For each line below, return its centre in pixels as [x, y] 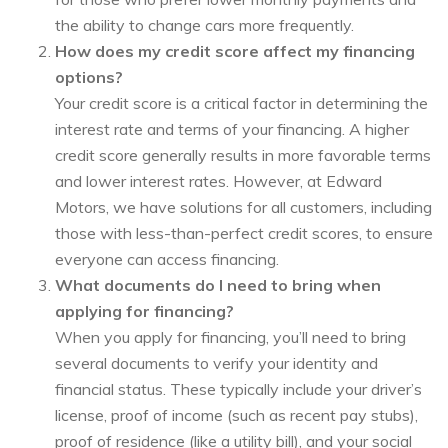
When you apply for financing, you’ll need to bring [230, 336]
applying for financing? [144, 310]
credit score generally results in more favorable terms [243, 154]
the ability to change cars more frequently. [204, 24]
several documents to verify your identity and [216, 362]
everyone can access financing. [167, 258]
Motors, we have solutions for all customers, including [243, 206]
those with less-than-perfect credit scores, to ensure [244, 232]
